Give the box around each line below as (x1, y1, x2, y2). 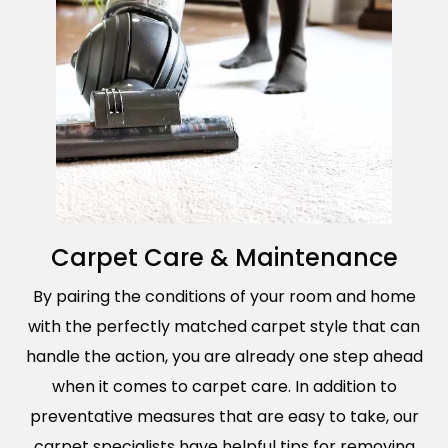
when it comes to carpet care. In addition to (51, 374, 397, 398)
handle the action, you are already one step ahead (25, 344, 423, 368)
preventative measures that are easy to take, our (29, 404, 419, 428)
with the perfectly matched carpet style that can (28, 314, 420, 338)
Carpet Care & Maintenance (50, 240, 398, 274)
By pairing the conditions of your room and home (32, 284, 416, 308)
